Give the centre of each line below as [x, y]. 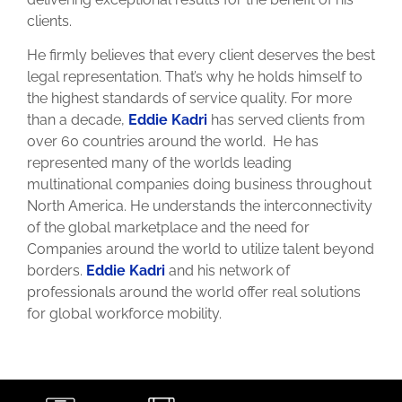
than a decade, [76, 120]
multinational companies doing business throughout [199, 185]
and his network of [227, 271]
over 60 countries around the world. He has [173, 142]
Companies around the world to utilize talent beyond [201, 249]
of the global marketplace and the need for [168, 228]
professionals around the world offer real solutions [194, 293]
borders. [57, 271]
